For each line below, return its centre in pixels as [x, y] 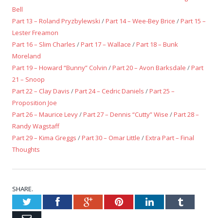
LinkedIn [171, 202]
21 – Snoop [28, 80]
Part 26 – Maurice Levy [45, 115]
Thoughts [26, 150]
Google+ [109, 202]
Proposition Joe [35, 103]
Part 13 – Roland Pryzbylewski [56, 21]
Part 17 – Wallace [106, 45]
